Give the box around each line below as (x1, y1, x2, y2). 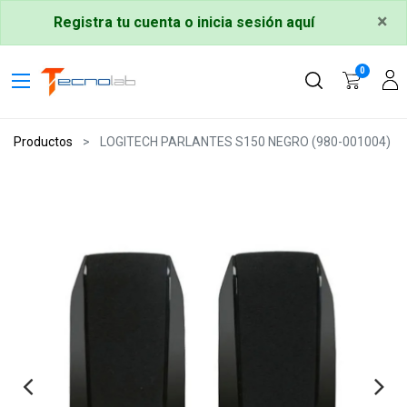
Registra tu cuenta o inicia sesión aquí (53, 14, 314, 31)
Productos (14, 134, 73, 149)
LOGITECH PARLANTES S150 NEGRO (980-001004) (100, 134, 391, 149)
